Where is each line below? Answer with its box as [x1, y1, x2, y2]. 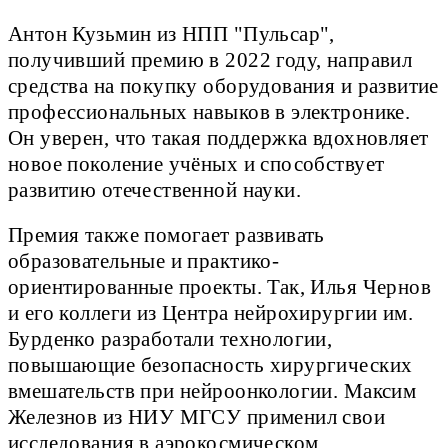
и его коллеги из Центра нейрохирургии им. [8, 302, 414, 325]
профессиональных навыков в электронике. [8, 101, 411, 124]
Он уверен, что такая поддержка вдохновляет [8, 127, 429, 150]
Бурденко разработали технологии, [8, 328, 333, 351]
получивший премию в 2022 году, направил [8, 49, 413, 72]
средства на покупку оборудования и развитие [8, 75, 439, 98]
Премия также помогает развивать [8, 224, 325, 247]
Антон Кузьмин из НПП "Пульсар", [8, 23, 335, 46]
